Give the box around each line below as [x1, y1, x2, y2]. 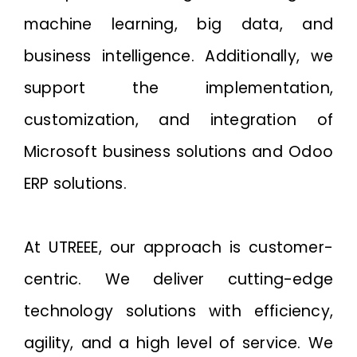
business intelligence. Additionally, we [24, 45, 333, 67]
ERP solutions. [24, 173, 127, 194]
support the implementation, [24, 77, 333, 99]
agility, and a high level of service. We [24, 332, 333, 354]
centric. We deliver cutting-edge [24, 269, 333, 290]
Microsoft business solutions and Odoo [24, 141, 333, 163]
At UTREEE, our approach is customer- [24, 237, 333, 258]
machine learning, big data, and [24, 14, 333, 35]
